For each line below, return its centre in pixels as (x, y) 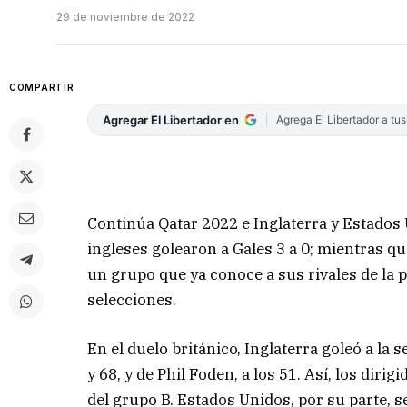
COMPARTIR (42, 88)
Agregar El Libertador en (171, 120)
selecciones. (132, 299)
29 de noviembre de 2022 (125, 17)
